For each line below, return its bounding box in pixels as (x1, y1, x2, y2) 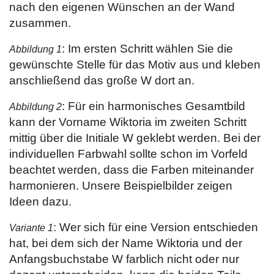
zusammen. (9, 17, 71, 29)
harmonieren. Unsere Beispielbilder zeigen (9, 179, 232, 192)
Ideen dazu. (9, 195, 72, 208)
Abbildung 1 (9, 44, 62, 54)
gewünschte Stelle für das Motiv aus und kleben (9, 58, 261, 71)
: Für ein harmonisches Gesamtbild (62, 100, 245, 113)
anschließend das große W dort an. (9, 74, 194, 87)
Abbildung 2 (9, 102, 62, 112)
